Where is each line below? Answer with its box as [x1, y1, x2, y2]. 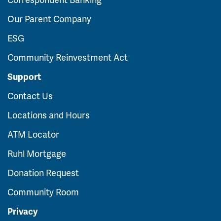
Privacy [7, 205, 37, 217]
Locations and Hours [7, 109, 90, 121]
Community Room [7, 185, 79, 198]
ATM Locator [7, 128, 59, 140]
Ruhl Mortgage [7, 147, 66, 159]
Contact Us [7, 89, 53, 102]
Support [7, 70, 41, 82]
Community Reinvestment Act [7, 51, 128, 63]
